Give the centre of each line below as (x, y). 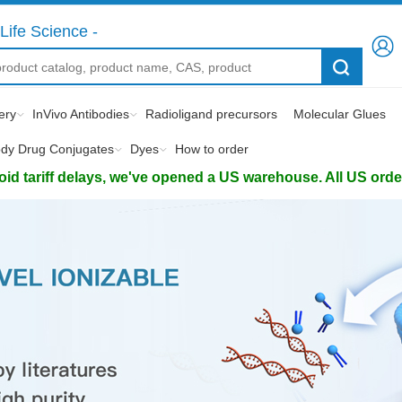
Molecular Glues (340, 114)
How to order (212, 149)
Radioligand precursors (211, 114)
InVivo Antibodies (81, 114)
